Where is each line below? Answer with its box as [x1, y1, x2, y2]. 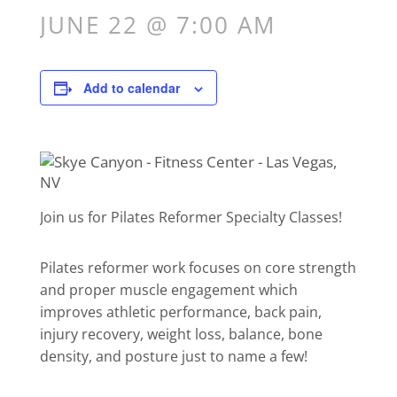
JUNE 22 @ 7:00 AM [39, 9, 276, 41]
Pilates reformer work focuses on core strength [39, 258, 356, 277]
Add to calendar [82, 79, 180, 97]
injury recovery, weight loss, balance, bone [39, 324, 323, 344]
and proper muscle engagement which [39, 280, 298, 300]
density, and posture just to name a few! [39, 346, 307, 366]
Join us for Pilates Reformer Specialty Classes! [39, 207, 342, 227]
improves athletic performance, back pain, [39, 302, 322, 322]
